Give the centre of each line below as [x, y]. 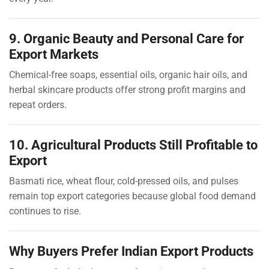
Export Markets [54, 54]
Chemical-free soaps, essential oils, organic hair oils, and [128, 75]
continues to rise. [45, 211]
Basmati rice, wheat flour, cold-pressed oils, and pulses [124, 181]
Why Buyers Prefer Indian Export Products [131, 251]
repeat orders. [38, 105]
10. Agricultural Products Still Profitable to [133, 145]
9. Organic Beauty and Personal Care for [126, 39]
